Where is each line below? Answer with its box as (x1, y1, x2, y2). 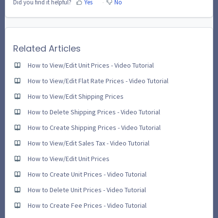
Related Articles (13, 42, 81, 54)
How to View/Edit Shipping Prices (28, 91, 124, 101)
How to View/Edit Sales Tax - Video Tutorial (28, 138, 149, 147)
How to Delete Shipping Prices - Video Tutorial (28, 107, 160, 116)
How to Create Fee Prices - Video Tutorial (28, 200, 146, 210)
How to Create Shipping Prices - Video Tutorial (28, 123, 161, 132)
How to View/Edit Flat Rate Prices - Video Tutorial (28, 76, 168, 85)
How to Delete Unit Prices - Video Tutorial (28, 185, 146, 194)
